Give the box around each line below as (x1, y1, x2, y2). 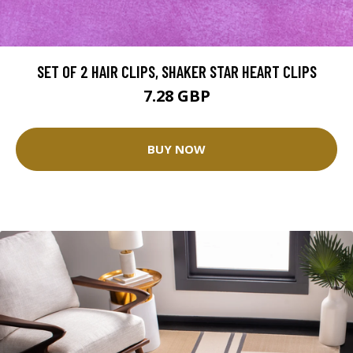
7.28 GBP (143, 84, 210, 106)
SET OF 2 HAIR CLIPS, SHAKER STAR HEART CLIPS (36, 61, 317, 81)
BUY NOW (147, 141, 206, 158)
